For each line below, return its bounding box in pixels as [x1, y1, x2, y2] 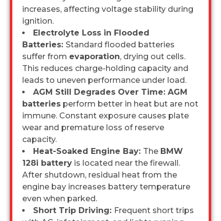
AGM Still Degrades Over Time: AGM [33, 87, 187, 97]
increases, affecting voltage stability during [22, 4, 193, 14]
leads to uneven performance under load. [22, 75, 186, 85]
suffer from [22, 51, 69, 61]
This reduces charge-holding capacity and [22, 63, 188, 73]
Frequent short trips [114, 205, 194, 215]
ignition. [22, 16, 54, 26]
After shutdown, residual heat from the [22, 170, 177, 180]
